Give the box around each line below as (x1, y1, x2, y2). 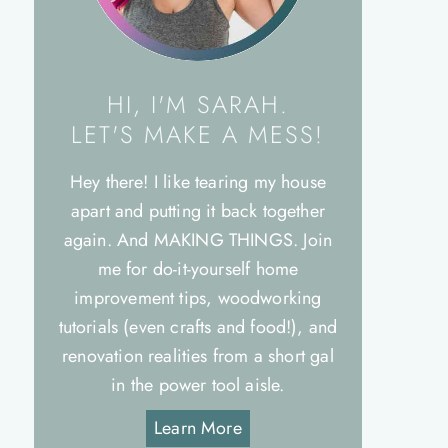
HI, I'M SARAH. (106, 87, 289, 122)
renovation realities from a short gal (62, 343, 334, 369)
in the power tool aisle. (111, 372, 285, 398)
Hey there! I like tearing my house (69, 169, 326, 195)
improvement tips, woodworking (74, 285, 322, 311)
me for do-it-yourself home (97, 256, 299, 282)
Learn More (154, 415, 242, 441)
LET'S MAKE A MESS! (71, 117, 325, 152)
